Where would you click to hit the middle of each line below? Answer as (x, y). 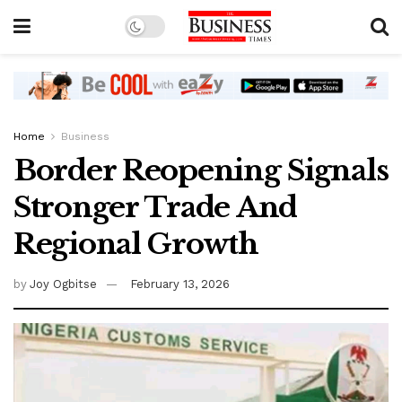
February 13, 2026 (180, 284)
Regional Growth (136, 245)
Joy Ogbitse (64, 284)
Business (85, 137)
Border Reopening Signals (201, 171)
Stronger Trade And (155, 208)
